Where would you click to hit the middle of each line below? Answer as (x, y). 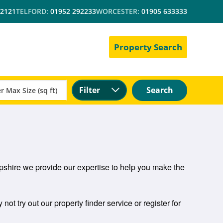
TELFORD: (33, 11)
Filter (90, 90)
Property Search (148, 47)
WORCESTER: (119, 11)
